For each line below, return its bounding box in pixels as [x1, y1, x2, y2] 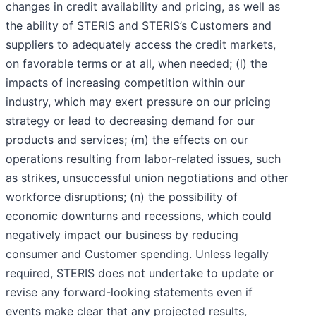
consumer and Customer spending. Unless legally [6, 247, 269, 262]
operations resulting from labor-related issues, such [6, 152, 281, 166]
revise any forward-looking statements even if [6, 285, 253, 300]
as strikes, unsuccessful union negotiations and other [6, 171, 288, 186]
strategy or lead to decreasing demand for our [6, 114, 255, 128]
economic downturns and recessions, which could [6, 209, 272, 224]
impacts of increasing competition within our [6, 75, 245, 90]
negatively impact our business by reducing [6, 228, 238, 243]
